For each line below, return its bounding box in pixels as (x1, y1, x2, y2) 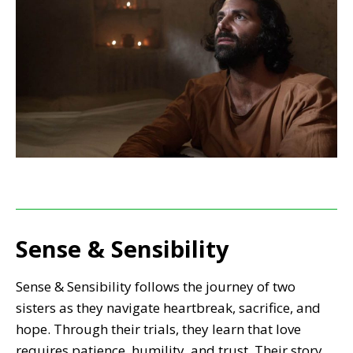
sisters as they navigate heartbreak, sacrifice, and (16, 298, 321, 317)
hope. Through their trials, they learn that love (16, 319, 301, 338)
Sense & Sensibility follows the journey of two (16, 277, 295, 295)
